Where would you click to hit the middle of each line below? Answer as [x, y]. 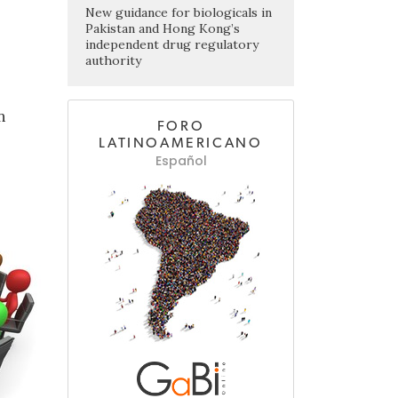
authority [113, 61]
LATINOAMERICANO [181, 143]
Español [181, 161]
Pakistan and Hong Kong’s [163, 29]
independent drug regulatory [172, 45]
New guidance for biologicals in [179, 13]
